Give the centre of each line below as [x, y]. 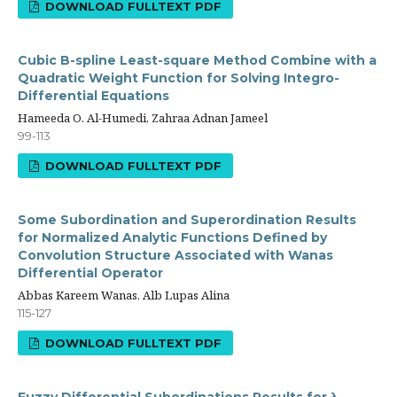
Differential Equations [93, 96]
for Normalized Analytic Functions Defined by [172, 237]
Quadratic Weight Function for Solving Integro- [179, 78]
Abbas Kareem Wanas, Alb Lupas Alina [124, 295]
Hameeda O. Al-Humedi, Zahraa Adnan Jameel [143, 118]
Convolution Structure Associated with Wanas [175, 255]
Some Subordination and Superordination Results [187, 220]
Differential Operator [90, 273]
